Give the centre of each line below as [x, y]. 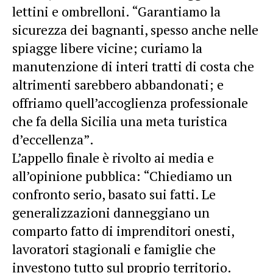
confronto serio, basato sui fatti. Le [114, 194]
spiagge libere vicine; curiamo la [107, 48]
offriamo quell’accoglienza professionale [130, 103]
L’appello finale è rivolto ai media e [113, 158]
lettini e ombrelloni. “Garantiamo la [116, 11]
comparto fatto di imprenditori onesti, [123, 231]
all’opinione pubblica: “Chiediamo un [122, 176]
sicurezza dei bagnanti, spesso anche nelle [135, 30]
